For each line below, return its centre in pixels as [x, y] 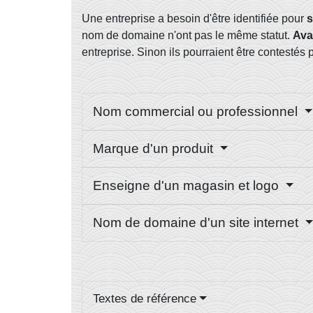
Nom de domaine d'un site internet [197, 223]
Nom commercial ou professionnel [197, 112]
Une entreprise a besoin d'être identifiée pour [194, 19]
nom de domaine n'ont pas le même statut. [187, 35]
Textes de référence [145, 299]
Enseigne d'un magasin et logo [188, 186]
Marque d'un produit [155, 149]
